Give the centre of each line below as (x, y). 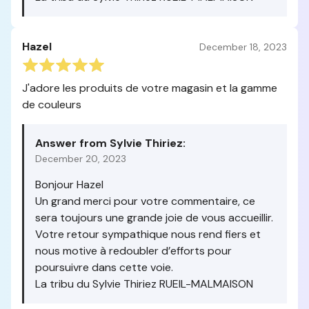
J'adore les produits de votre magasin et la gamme (150, 88)
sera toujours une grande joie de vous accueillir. (154, 218)
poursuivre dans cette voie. (104, 267)
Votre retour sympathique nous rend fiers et (148, 234)
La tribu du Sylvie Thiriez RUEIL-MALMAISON (144, 284)
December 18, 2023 (243, 47)
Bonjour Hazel (69, 185)
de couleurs (52, 104)
